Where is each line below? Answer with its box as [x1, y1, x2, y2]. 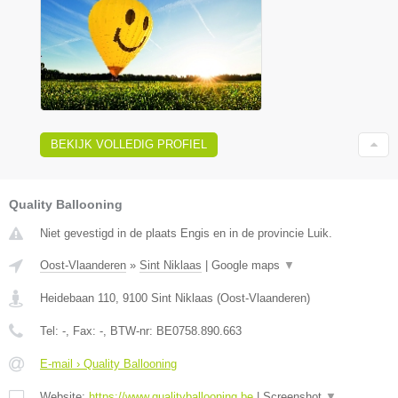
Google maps [211, 259, 283, 273]
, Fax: [66, 324, 99, 338]
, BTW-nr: [103, 324, 156, 338]
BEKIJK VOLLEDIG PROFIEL [51, 138, 207, 152]
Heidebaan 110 [40, 291, 115, 306]
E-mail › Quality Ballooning [40, 357, 177, 371]
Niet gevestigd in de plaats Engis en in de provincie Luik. [40, 227, 332, 241]
